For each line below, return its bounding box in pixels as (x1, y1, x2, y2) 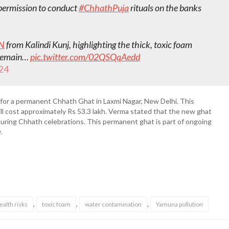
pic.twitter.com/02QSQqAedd (30, 51, 140, 62)
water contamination (85, 200, 142, 208)
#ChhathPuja (79, 2, 129, 13)
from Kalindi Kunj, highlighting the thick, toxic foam (5, 39, 192, 50)
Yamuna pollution (156, 200, 203, 208)
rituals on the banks (129, 2, 201, 13)
